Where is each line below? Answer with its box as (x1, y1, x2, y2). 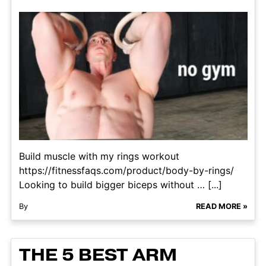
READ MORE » (195, 202, 248, 211)
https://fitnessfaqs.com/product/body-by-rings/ (18, 164, 234, 177)
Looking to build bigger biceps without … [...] (18, 179, 222, 191)
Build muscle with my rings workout (18, 150, 179, 163)
